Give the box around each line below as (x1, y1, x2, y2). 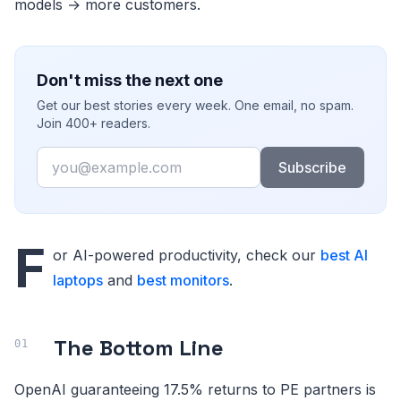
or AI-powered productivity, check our (53, 246, 320, 265)
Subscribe (277, 158, 346, 177)
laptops (53, 271, 103, 290)
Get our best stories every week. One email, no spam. (37, 98, 354, 114)
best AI (320, 246, 368, 265)
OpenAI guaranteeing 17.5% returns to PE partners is (14, 380, 376, 399)
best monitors (137, 271, 229, 290)
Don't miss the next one (37, 71, 223, 90)
